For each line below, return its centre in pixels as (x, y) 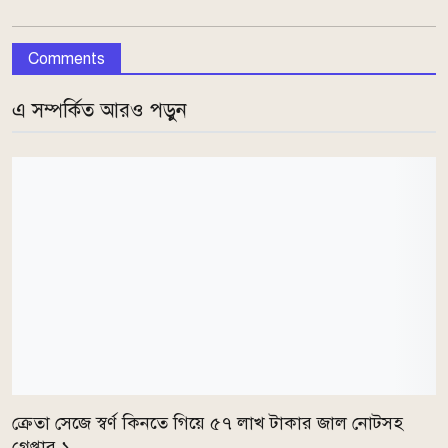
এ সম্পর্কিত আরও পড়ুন (99, 111)
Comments (66, 59)
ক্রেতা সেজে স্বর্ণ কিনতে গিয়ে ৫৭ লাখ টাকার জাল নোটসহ (207, 422)
